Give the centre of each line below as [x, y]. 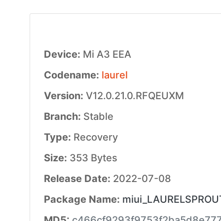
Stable [98, 116]
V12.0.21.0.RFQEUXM [135, 96]
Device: [63, 54]
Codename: [73, 75]
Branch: [63, 116]
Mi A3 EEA [107, 54]
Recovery [95, 137]
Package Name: [83, 199]
